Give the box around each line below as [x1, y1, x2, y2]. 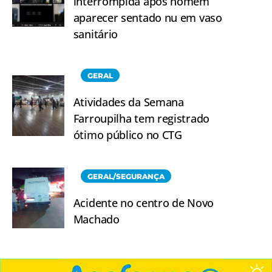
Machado [73, 211, 120, 226]
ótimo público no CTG [73, 127, 182, 142]
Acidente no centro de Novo [73, 195, 214, 210]
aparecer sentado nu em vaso [73, 10, 222, 25]
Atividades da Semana [73, 94, 184, 109]
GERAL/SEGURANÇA [87, 171, 165, 181]
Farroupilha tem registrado [73, 110, 209, 126]
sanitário [73, 26, 118, 41]
